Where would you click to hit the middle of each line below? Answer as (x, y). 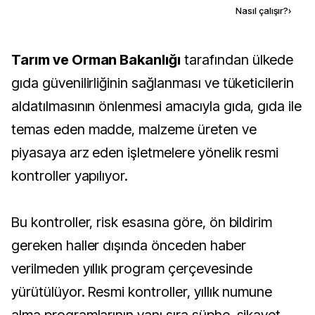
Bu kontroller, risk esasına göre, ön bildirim (142, 222)
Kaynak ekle (130, 10)
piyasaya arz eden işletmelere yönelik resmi (145, 153)
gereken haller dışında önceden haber (129, 245)
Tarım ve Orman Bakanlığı (101, 60)
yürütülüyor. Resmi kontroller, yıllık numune (142, 292)
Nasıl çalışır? (262, 11)
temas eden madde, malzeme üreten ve (134, 129)
